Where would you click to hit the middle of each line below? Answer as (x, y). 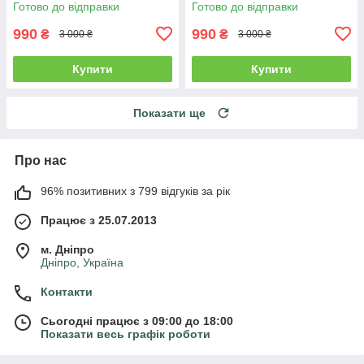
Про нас (41, 160)
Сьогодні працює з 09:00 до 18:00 (137, 321)
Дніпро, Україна (82, 262)
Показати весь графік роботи (126, 334)
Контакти (67, 291)
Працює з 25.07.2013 (99, 220)
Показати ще (169, 113)
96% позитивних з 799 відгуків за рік (135, 191)
